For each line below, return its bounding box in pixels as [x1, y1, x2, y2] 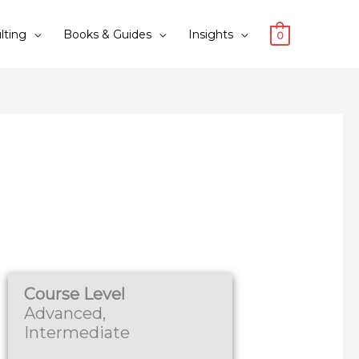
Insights [188, 26, 233, 42]
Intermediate [24, 323, 131, 343]
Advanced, [24, 304, 107, 324]
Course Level [24, 284, 126, 305]
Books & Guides [63, 26, 151, 42]
